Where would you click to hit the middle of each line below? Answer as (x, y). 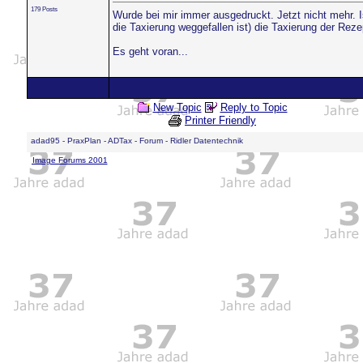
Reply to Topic (254, 107)
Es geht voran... (150, 51)
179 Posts (44, 9)
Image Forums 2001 (70, 160)
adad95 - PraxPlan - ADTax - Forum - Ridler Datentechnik (137, 141)
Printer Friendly (220, 121)
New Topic (177, 107)
